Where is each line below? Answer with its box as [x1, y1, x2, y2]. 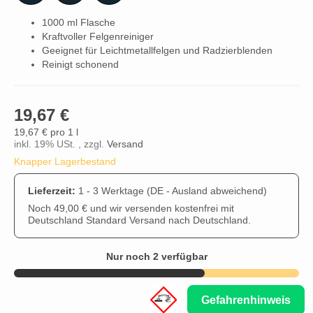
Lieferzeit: [28, 185, 79, 196]
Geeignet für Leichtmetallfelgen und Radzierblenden [42, 44, 272, 56]
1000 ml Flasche [42, 16, 115, 28]
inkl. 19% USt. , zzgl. [14, 138, 107, 150]
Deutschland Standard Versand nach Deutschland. [28, 214, 252, 226]
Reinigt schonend [42, 58, 119, 70]
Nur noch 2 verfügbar [105, 250, 208, 262]
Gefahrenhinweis [201, 294, 291, 307]
